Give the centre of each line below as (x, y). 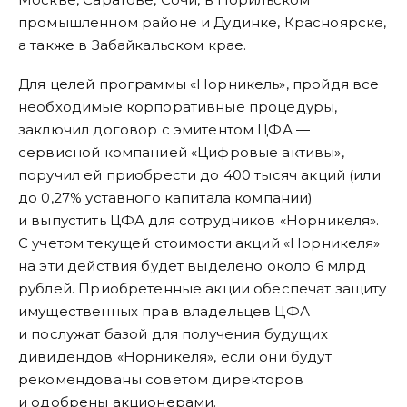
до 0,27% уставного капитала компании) (166, 198)
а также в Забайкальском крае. (133, 45)
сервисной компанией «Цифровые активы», (181, 153)
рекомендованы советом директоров (161, 380)
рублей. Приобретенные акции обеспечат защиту (203, 289)
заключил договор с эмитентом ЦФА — (164, 130)
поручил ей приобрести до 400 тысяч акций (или (199, 175)
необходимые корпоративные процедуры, (178, 107)
